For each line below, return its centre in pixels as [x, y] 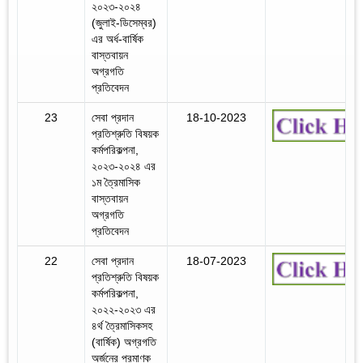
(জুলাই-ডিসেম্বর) [124, 22]
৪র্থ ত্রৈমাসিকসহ [122, 325]
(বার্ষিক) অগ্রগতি [124, 342]
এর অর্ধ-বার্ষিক [117, 38]
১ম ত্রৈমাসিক [116, 182]
